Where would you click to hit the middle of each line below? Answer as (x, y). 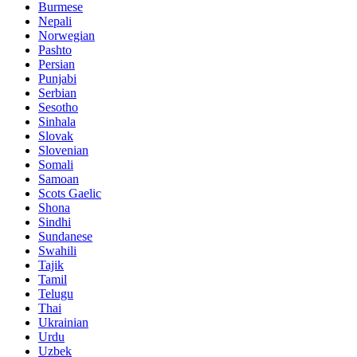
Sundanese (65, 236)
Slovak (56, 135)
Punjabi (57, 78)
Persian (57, 64)
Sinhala (57, 121)
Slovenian (63, 150)
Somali (56, 164)
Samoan (59, 178)
